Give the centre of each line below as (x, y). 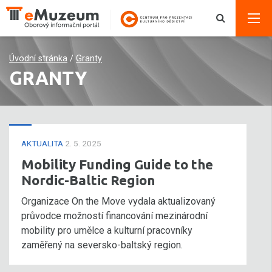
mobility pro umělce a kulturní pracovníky (107, 230)
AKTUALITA (43, 143)
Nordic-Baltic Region (88, 180)
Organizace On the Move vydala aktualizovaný (118, 201)
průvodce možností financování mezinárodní (114, 216)
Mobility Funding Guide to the (117, 164)
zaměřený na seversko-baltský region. (102, 245)
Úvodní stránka (38, 59)
